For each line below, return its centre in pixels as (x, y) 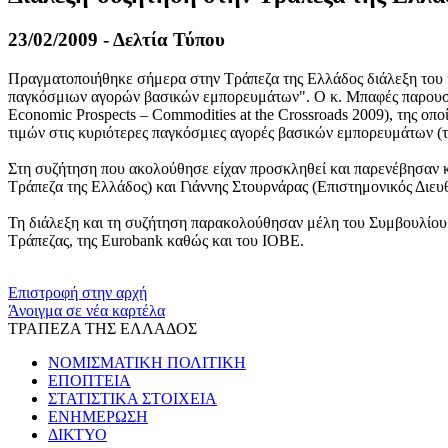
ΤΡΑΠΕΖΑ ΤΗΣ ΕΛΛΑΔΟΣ (102, 328)
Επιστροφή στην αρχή (77, 292)
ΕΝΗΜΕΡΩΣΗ (98, 416)
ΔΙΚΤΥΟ (77, 434)
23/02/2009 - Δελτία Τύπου (116, 40)
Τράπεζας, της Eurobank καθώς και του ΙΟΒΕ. (156, 240)
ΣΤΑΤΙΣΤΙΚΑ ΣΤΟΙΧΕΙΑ (132, 398)
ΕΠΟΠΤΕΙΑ (89, 380)
